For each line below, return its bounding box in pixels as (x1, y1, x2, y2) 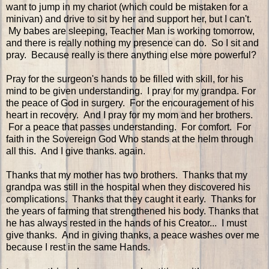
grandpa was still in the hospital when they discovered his (6, 182, 250, 193)
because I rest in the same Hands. (6, 242, 150, 253)
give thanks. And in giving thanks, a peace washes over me (6, 230, 259, 241)
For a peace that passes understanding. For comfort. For (6, 122, 251, 133)
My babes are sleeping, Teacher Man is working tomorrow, (6, 26, 255, 37)
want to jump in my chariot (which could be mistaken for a (6, 2, 248, 13)
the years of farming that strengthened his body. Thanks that (6, 206, 258, 217)
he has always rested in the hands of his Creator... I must (6, 218, 247, 229)
